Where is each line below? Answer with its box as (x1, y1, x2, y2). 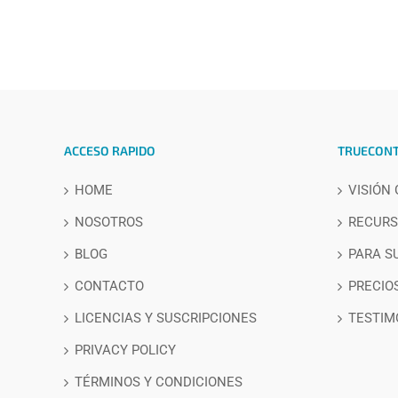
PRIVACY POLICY (75, 342, 176, 359)
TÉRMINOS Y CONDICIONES (75, 374, 243, 391)
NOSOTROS (75, 214, 143, 231)
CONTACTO (75, 278, 144, 295)
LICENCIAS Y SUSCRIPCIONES (75, 310, 257, 327)
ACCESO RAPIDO (64, 143, 155, 159)
